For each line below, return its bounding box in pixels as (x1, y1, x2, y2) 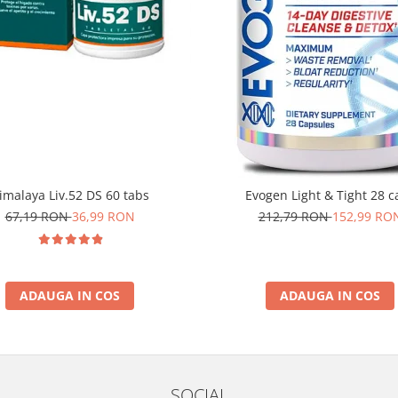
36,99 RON (71, 207, 135, 225)
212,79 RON (258, 207, 332, 225)
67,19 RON (4, 207, 72, 225)
